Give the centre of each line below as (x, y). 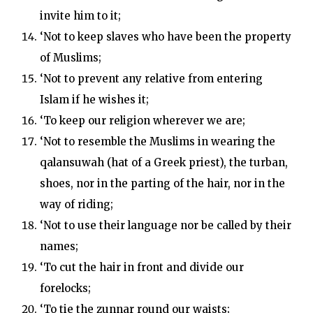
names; (59, 246)
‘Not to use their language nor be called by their (165, 225)
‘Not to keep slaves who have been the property (165, 37)
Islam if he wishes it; (94, 100)
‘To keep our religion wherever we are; (142, 121)
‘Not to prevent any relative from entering (151, 79)
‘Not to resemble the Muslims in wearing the (157, 141)
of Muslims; (70, 58)
